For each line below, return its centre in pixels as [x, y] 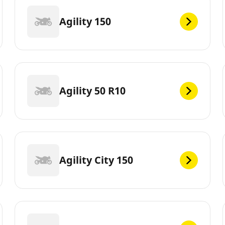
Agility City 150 [96, 160]
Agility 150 [85, 21]
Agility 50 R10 [93, 90]
